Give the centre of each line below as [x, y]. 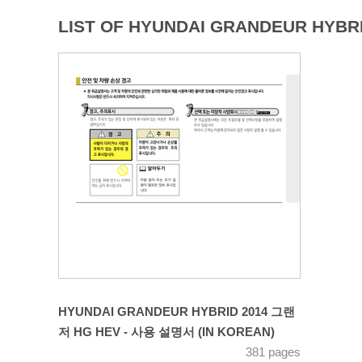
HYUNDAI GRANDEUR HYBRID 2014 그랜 [177, 312]
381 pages [273, 353]
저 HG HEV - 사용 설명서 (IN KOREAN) [166, 333]
